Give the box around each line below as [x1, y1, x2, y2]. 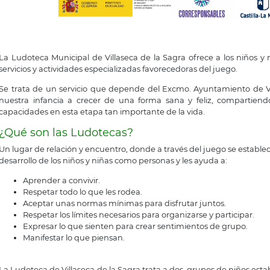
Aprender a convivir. [23, 175, 101, 186]
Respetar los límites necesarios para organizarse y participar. [23, 210, 255, 220]
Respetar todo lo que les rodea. [23, 187, 143, 197]
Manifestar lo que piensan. [23, 233, 125, 243]
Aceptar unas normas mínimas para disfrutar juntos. [23, 198, 227, 209]
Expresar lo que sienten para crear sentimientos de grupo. [23, 221, 248, 231]
